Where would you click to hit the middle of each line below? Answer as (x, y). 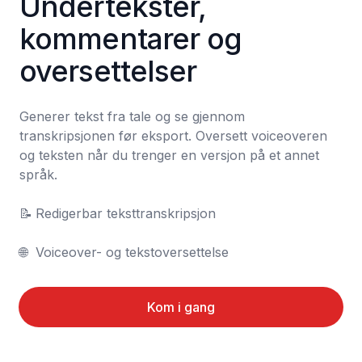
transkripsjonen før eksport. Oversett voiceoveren (173, 136)
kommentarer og (131, 39)
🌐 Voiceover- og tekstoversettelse (132, 252)
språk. (38, 175)
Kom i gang (181, 307)
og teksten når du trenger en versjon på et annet (169, 155)
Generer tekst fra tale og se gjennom (132, 116)
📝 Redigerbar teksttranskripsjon (26, 213)
